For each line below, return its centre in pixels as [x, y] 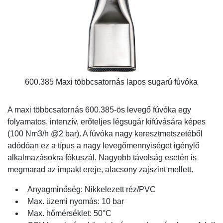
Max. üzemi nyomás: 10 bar [76, 201]
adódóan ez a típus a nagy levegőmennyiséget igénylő [104, 145]
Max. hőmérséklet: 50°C [69, 213]
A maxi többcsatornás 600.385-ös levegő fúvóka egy [99, 110]
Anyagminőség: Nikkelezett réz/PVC [92, 189]
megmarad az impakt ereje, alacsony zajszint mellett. [100, 169]
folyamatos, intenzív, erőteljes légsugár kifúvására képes [107, 121]
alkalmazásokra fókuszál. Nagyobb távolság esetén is [102, 157]
